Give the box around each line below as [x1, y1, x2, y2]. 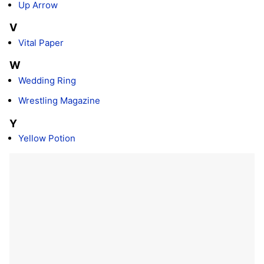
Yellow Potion [18, 133, 75, 144]
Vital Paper [18, 37, 64, 49]
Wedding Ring [18, 75, 76, 87]
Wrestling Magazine [18, 95, 100, 107]
